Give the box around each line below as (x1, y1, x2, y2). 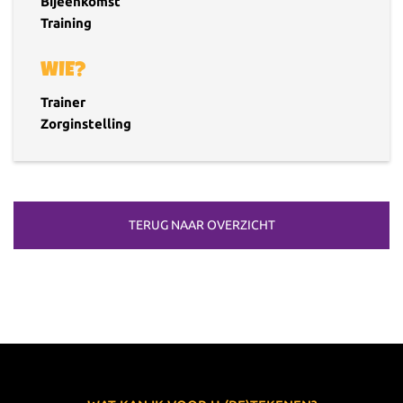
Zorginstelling (40, 115, 131, 131)
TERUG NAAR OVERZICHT (128, 217, 275, 232)
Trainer (40, 94, 85, 110)
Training (40, 14, 92, 31)
